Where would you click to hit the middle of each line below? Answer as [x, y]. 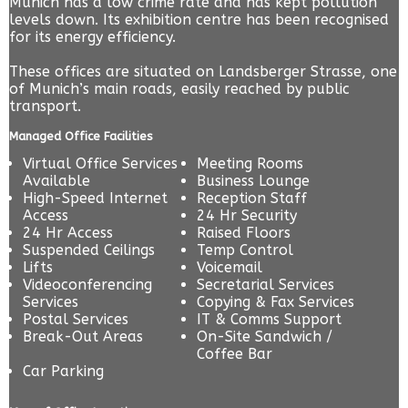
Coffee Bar [235, 354]
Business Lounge [254, 181]
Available [56, 181]
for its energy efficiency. [92, 37]
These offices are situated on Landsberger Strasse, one [203, 72]
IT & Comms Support [270, 320]
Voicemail [230, 268]
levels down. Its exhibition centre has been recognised [199, 20]
